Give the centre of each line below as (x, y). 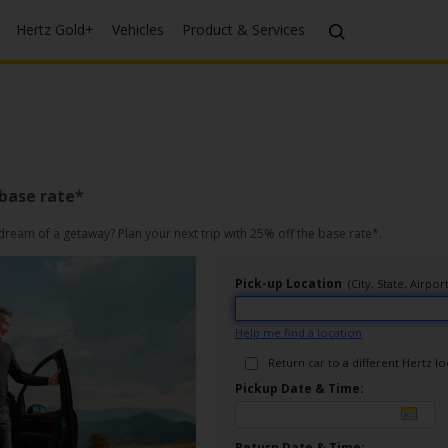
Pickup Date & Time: (300, 388)
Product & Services (244, 29)
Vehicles (138, 29)
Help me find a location (299, 332)
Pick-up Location (289, 283)
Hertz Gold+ (55, 29)
